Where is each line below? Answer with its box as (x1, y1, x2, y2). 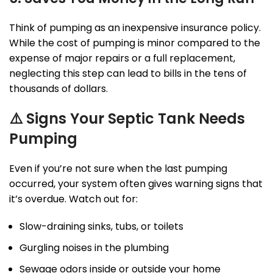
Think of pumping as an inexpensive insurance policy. (9, 21, 261, 35)
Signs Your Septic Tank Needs (26, 108, 245, 129)
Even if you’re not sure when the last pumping (9, 161, 227, 176)
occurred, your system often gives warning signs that (9, 177, 263, 191)
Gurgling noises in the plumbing (19, 241, 169, 255)
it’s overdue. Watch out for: (9, 192, 138, 207)
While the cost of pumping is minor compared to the (9, 36, 260, 51)
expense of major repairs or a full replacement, (9, 51, 235, 66)
